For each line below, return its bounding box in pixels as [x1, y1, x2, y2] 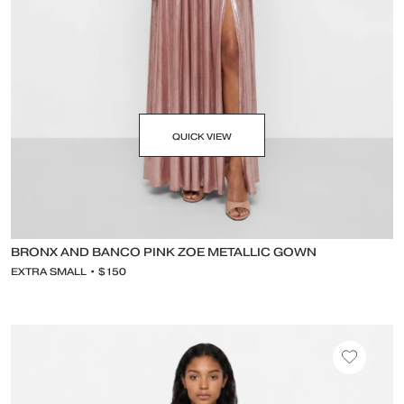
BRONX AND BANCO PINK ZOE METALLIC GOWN [11, 243, 317, 261]
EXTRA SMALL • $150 [11, 264, 126, 279]
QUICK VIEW [172, 130, 232, 143]
